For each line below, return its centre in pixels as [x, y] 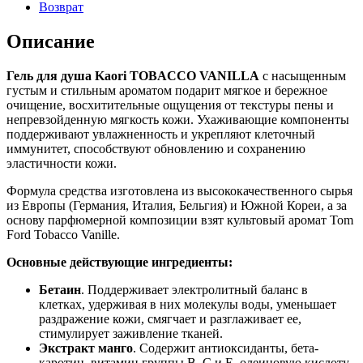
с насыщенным [303, 75]
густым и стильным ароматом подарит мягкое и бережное [167, 90]
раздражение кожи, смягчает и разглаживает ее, [170, 318]
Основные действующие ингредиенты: [121, 262]
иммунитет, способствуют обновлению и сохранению [156, 148]
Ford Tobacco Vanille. [63, 234]
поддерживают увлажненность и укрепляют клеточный [161, 134]
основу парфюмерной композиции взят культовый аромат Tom [180, 220]
